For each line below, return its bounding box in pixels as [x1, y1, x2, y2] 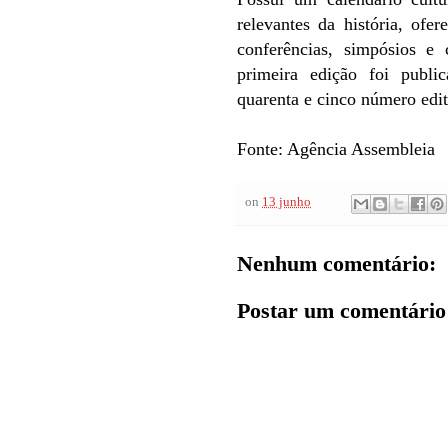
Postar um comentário [237, 297, 446, 323]
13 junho [262, 195, 311, 210]
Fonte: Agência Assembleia [237, 139, 435, 160]
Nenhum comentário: [237, 250, 436, 276]
